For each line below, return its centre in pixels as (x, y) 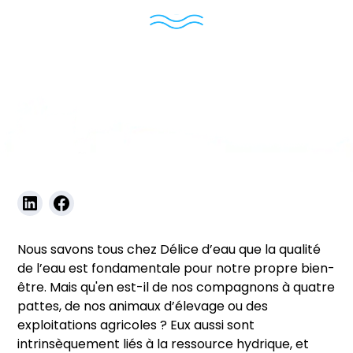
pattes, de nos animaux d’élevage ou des (143, 307)
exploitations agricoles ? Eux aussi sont (136, 326)
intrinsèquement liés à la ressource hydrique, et (163, 345)
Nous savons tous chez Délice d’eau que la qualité (169, 251)
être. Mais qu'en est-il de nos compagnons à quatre (176, 288)
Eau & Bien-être (119, 156)
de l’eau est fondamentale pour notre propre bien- (176, 269)
